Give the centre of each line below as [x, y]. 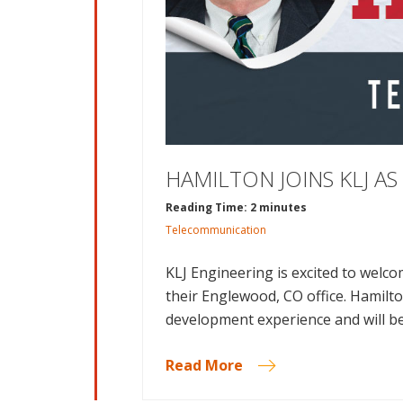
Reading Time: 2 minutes [236, 208]
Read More [204, 366]
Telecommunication [216, 230]
